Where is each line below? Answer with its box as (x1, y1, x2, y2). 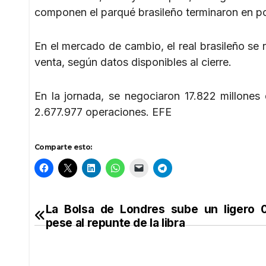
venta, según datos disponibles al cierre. (34, 55, 232, 68)
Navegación (34, 202, 141, 226)
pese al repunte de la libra (45, 215, 185, 230)
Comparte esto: (34, 142, 92, 151)
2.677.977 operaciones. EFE (34, 105, 172, 118)
